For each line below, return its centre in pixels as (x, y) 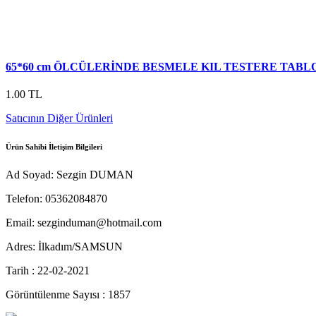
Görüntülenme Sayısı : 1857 (68, 294)
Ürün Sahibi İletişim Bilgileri (54, 146)
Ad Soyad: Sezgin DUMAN (69, 174)
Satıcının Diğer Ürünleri (59, 118)
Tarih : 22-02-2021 (48, 270)
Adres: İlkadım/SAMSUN (64, 246)
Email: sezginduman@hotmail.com (84, 222)
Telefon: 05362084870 (56, 198)
